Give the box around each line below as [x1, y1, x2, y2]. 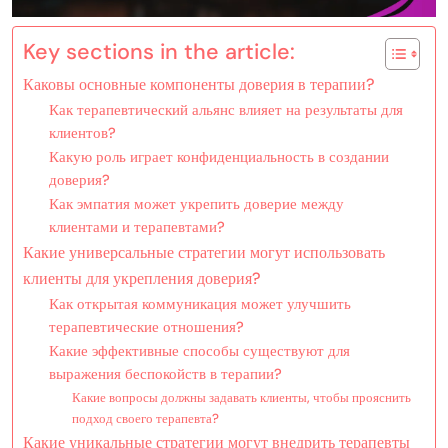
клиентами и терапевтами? [48, 216, 225, 237]
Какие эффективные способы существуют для [48, 340, 350, 361]
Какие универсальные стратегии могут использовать [23, 241, 385, 263]
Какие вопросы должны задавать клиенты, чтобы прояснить [71, 388, 411, 406]
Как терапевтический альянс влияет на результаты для [48, 99, 403, 120]
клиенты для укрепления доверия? [23, 267, 261, 289]
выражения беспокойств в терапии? [48, 363, 282, 384]
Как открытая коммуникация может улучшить [48, 293, 351, 314]
